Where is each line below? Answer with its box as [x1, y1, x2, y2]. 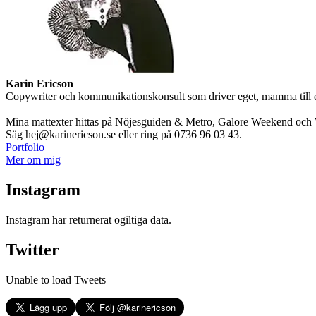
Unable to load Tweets [6, 273, 106, 286]
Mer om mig [6, 154, 61, 166]
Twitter [6, 240, 59, 259]
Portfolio [6, 141, 44, 154]
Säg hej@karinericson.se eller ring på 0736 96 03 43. [6, 128, 242, 141]
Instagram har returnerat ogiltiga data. [6, 213, 171, 226]
